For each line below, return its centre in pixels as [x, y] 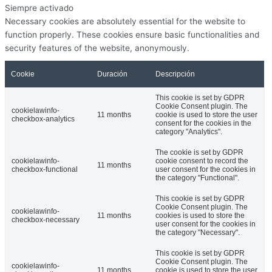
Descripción [175, 74]
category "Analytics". [189, 131]
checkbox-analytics [43, 119]
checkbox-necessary [46, 219]
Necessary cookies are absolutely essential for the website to [125, 21]
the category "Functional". [197, 178]
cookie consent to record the [202, 161]
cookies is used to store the [200, 215]
